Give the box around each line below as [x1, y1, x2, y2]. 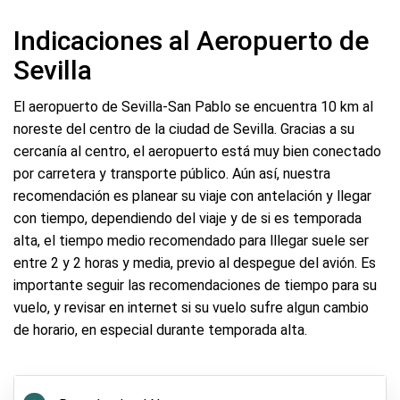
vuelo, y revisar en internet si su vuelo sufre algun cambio [13, 299, 369, 316]
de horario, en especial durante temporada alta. [13, 321, 307, 338]
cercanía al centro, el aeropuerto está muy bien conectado [13, 143, 381, 160]
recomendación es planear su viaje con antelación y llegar [13, 187, 371, 204]
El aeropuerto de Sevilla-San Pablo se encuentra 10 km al [13, 98, 373, 115]
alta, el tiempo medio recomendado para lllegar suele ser [13, 232, 369, 249]
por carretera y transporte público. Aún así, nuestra [13, 165, 330, 182]
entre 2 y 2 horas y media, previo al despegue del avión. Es [13, 254, 376, 271]
